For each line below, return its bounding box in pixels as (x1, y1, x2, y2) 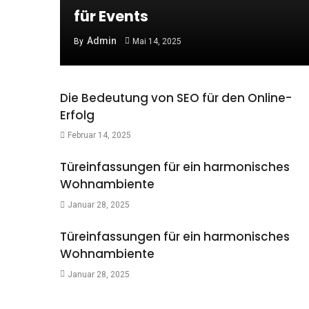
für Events (74, 6, 148, 26)
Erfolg (60, 106, 94, 123)
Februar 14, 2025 (67, 130, 131, 141)
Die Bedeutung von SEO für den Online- (60, 89, 292, 106)
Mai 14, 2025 (132, 36, 181, 46)
